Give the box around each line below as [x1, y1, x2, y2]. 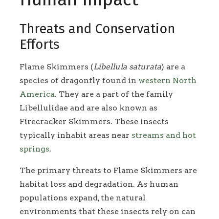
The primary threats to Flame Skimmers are [20, 166, 197, 175]
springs [20, 144, 49, 154]
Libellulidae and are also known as [20, 103, 157, 113]
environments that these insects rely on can [20, 207, 196, 217]
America [20, 89, 55, 99]
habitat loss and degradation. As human [20, 179, 178, 189]
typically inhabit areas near [20, 131, 131, 140]
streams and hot [131, 131, 196, 140]
